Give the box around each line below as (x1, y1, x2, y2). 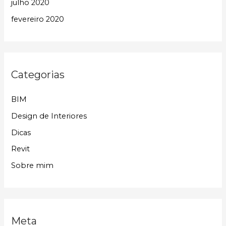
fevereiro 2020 (11, 15, 65, 24)
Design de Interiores (11, 111, 87, 121)
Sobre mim (11, 160, 54, 170)
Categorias (11, 69, 65, 81)
